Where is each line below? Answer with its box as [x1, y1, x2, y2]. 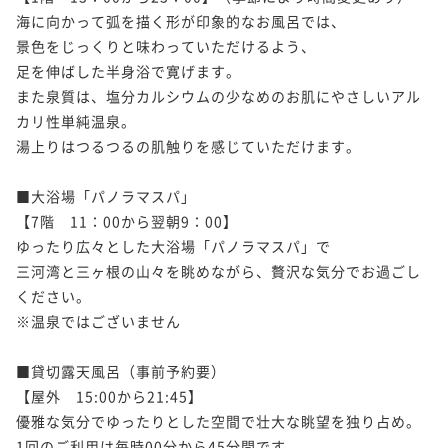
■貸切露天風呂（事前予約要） [16, 360, 226, 381]
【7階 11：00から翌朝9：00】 [16, 210, 238, 231]
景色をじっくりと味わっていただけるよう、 [16, 35, 316, 56]
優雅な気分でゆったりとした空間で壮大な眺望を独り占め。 [16, 410, 421, 431]
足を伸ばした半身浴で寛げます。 [16, 60, 241, 81]
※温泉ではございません [16, 310, 181, 331]
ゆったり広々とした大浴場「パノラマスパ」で [16, 235, 331, 256]
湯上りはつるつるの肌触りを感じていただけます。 [16, 135, 361, 156]
